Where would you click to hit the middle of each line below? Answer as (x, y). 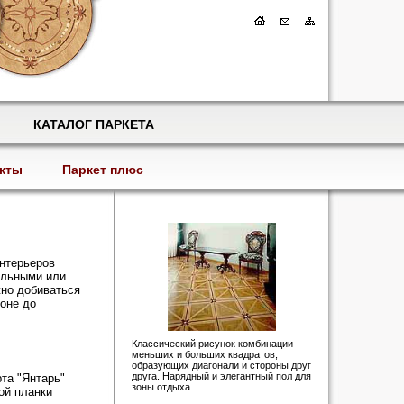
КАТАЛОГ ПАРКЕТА (93, 124)
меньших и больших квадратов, (205, 354)
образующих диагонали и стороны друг (221, 365)
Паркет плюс (102, 170)
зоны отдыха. (162, 387)
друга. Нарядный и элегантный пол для (221, 376)
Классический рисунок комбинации (212, 344)
